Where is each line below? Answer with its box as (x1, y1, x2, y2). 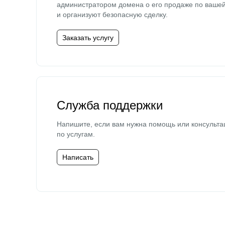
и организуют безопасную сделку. (57, 11, 168, 19)
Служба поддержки (57, 98, 163, 112)
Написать (62, 153, 93, 161)
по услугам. (57, 130, 95, 138)
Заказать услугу (62, 34, 114, 42)
